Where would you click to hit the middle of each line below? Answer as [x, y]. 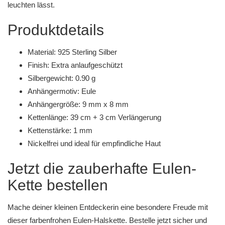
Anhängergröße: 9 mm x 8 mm [78, 104]
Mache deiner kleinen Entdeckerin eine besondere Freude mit [108, 207]
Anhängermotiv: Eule [62, 91]
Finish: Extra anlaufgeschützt [75, 65]
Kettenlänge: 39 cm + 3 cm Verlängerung [94, 117]
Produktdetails [56, 30]
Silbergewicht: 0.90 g [62, 78]
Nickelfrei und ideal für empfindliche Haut [94, 143]
